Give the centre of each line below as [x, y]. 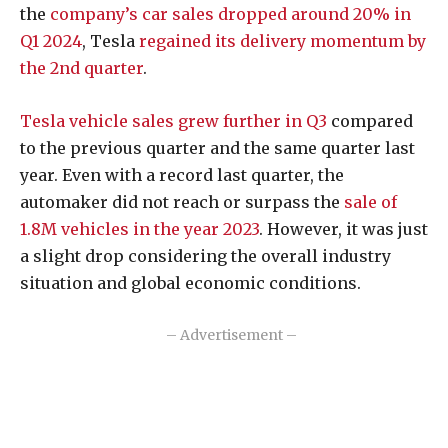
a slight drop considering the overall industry [205, 256]
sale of [370, 202]
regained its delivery [222, 41]
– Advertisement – [231, 335]
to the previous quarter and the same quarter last [217, 148]
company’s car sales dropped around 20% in [230, 14]
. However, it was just [343, 229]
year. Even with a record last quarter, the [182, 175]
